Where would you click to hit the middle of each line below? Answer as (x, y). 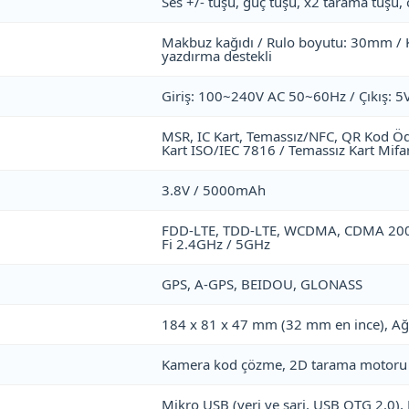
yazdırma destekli (217, 56)
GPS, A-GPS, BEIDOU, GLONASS (262, 284)
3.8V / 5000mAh (214, 190)
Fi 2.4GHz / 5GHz (216, 244)
